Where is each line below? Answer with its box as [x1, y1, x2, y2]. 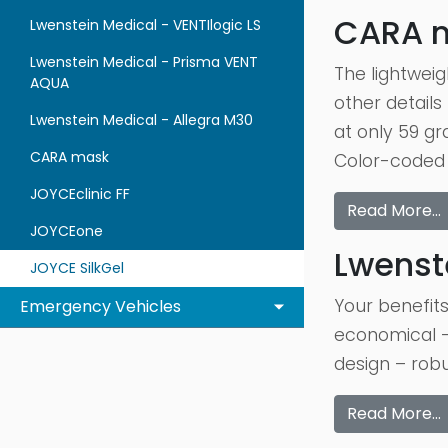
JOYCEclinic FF [30, 184, 130, 204]
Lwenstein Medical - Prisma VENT [30, 52, 258, 72]
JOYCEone [30, 221, 103, 241]
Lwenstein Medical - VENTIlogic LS [30, 15, 261, 35]
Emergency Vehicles [20, 295, 181, 318]
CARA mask [30, 147, 109, 167]
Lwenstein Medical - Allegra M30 [30, 110, 253, 130]
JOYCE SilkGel [30, 258, 124, 278]
